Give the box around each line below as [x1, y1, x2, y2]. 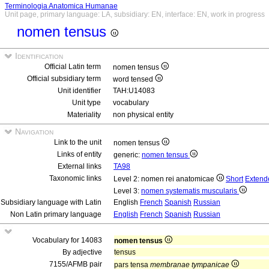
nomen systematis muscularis [141, 187, 239, 195]
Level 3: [113, 187, 141, 195]
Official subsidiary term [27, 74, 101, 83]
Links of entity [57, 150, 101, 159]
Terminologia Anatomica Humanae [5, 2, 118, 10]
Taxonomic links [49, 174, 101, 183]
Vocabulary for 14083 [32, 236, 102, 244]
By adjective [62, 248, 102, 256]
